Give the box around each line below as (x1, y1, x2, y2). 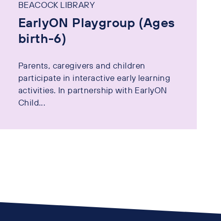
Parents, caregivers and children (18, 60, 146, 71)
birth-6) (18, 30, 67, 47)
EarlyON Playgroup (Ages (18, 14, 175, 31)
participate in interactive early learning (18, 72, 171, 83)
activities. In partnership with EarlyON (18, 84, 167, 95)
